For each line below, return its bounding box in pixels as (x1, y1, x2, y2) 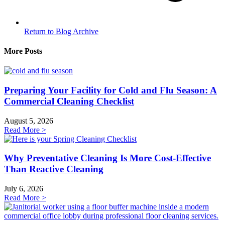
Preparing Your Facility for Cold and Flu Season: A (4, 85, 217, 95)
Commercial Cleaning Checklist (4, 96, 134, 106)
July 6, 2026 (4, 184, 43, 193)
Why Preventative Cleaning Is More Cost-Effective (4, 153, 211, 164)
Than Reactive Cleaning (4, 164, 103, 175)
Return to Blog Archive (24, 27, 98, 36)
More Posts (4, 47, 42, 56)
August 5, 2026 (4, 116, 53, 125)
